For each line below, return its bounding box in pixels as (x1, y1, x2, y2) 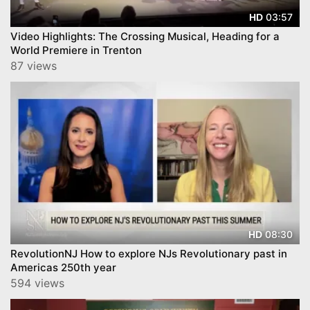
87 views (10, 59, 57, 73)
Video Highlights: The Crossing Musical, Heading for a (10, 30, 280, 44)
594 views (10, 276, 64, 291)
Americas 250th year (10, 261, 116, 275)
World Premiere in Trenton (10, 44, 142, 57)
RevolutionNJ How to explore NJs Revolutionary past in (10, 247, 287, 261)
